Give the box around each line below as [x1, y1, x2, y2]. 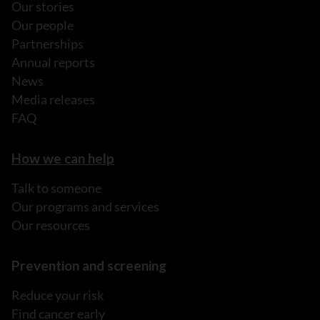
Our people [11, 17, 74, 34]
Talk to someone [11, 180, 101, 196]
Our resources [11, 217, 90, 234]
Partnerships [11, 36, 84, 52]
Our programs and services [11, 199, 159, 215]
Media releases [11, 91, 95, 108]
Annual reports [11, 54, 95, 71]
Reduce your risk [11, 287, 104, 304]
